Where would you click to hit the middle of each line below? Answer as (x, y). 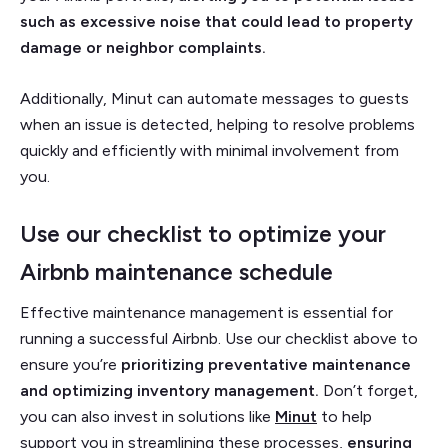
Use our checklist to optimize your (203, 233)
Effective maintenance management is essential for (206, 312)
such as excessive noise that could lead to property (216, 21)
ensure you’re (70, 364)
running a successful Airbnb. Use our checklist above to (219, 338)
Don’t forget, (368, 390)
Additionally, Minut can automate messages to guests (214, 98)
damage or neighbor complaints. (145, 47)
